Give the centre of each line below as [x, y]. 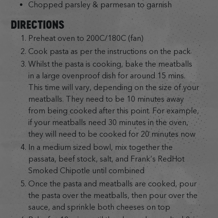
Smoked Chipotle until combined [86, 171]
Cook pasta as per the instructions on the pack [109, 51]
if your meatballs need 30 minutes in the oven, [108, 123]
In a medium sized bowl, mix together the [100, 147]
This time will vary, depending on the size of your [113, 88]
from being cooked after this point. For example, [113, 111]
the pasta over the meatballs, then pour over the [113, 195]
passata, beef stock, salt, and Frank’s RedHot [106, 159]
